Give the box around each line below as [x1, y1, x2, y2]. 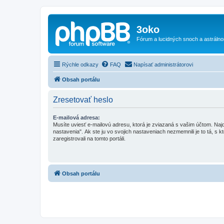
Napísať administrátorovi [133, 61, 193, 67]
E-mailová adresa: [53, 114, 100, 120]
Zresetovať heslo [53, 95, 113, 104]
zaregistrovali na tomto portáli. [53, 135, 125, 141]
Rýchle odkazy [62, 61, 98, 67]
